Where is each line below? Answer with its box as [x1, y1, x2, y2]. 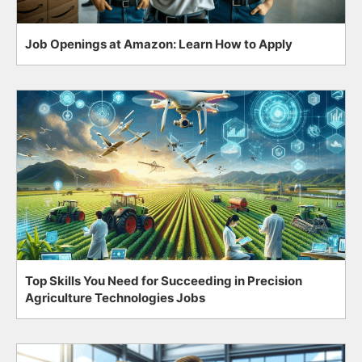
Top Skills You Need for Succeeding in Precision [25, 272, 302, 288]
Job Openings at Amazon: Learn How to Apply [25, 36, 293, 52]
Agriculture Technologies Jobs [25, 289, 205, 305]
